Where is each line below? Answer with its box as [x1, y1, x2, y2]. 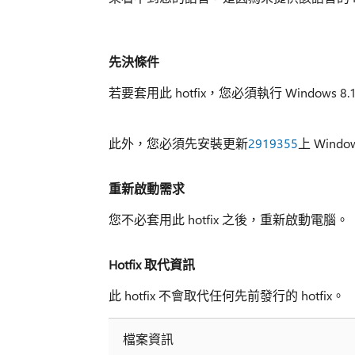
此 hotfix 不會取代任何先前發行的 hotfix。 [108, 287, 345, 304]
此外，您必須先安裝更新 [108, 135, 248, 152]
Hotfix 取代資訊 [108, 256, 195, 273]
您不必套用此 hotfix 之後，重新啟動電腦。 [108, 211, 349, 228]
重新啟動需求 [108, 180, 185, 197]
